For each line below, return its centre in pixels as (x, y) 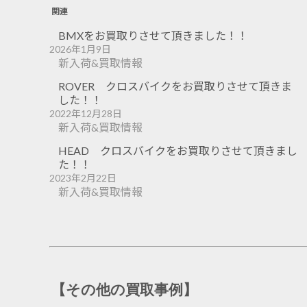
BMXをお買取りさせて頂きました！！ (153, 35)
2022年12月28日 (86, 113)
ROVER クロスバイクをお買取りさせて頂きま (175, 86)
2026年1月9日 (80, 49)
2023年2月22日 (83, 177)
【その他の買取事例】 (124, 289)
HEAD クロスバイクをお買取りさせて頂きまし (178, 150)
